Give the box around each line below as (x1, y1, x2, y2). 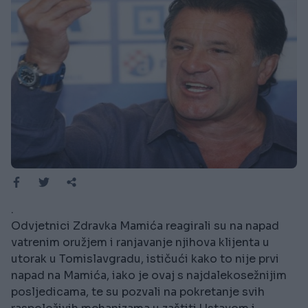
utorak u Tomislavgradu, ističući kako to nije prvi (11, 252, 279, 267)
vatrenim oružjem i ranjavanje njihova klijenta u (11, 235, 269, 250)
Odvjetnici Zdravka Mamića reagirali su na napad (11, 219, 279, 234)
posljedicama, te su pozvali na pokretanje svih (11, 285, 265, 300)
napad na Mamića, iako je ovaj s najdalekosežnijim (11, 268, 287, 283)
